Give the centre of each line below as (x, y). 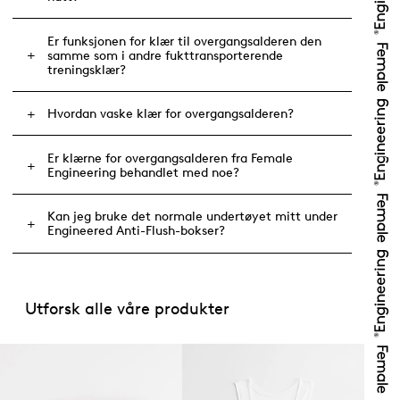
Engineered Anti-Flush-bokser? (136, 231)
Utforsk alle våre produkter (127, 309)
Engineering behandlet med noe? (143, 172)
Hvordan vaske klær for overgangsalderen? (170, 114)
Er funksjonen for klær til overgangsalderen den (184, 41)
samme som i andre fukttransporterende (165, 55)
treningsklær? (86, 70)
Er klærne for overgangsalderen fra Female (170, 158)
